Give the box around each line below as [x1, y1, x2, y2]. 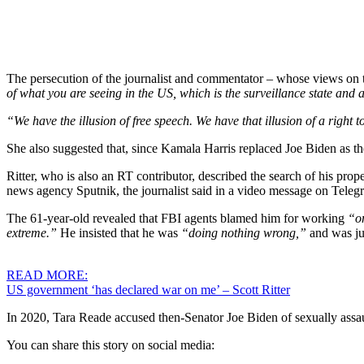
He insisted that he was [57, 225, 181, 240]
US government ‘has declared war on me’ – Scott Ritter [6, 282, 290, 297]
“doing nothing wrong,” [181, 225, 306, 240]
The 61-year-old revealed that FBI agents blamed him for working [6, 210, 348, 225]
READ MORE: [6, 267, 88, 282]
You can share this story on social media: [6, 337, 214, 352]
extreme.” [6, 225, 57, 240]
